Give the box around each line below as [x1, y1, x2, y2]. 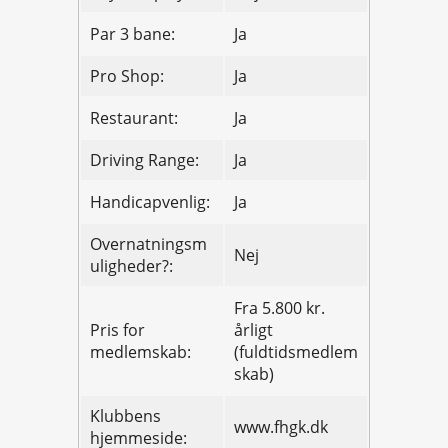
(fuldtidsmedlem [234, 341, 358, 364]
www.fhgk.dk [234, 416, 328, 439]
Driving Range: [90, 149, 199, 172]
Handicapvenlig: [90, 191, 210, 214]
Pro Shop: [90, 65, 164, 88]
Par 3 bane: [90, 23, 175, 46]
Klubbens [90, 405, 161, 428]
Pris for [90, 319, 145, 342]
